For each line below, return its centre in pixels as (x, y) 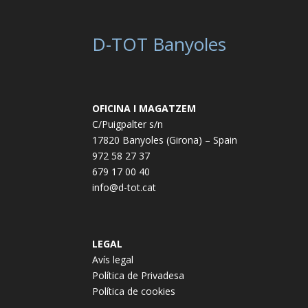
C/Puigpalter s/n (128, 124)
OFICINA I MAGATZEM (144, 109)
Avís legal (113, 260)
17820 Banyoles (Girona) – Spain (165, 140)
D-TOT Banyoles (159, 44)
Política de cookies (134, 291)
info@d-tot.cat (124, 188)
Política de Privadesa (139, 276)
